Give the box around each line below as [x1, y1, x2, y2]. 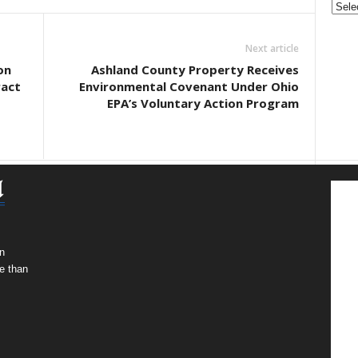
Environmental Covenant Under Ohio [78, 78, 299, 94]
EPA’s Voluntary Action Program [106, 95, 299, 111]
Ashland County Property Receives [90, 62, 299, 78]
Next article [245, 42, 299, 55]
